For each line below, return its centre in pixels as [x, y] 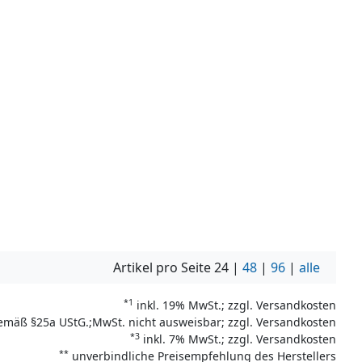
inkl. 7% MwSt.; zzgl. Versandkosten [238, 339]
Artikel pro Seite [164, 268]
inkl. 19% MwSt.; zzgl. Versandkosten [235, 305]
